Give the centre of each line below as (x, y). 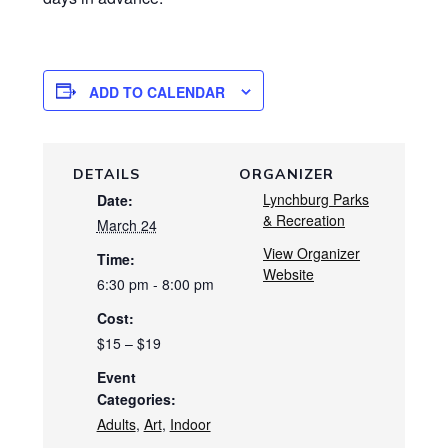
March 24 (126, 225)
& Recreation (304, 220)
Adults (116, 424)
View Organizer (311, 253)
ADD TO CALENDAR (156, 92)
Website (288, 274)
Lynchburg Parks (316, 199)
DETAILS (106, 174)
